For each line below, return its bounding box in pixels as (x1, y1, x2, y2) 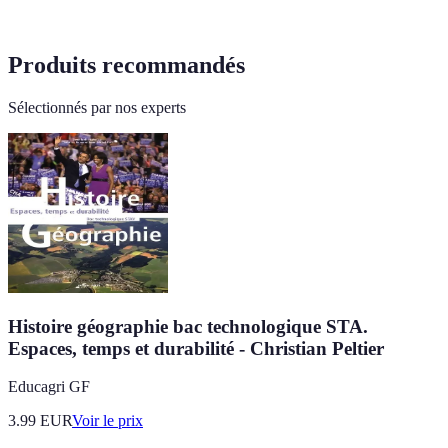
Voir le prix (72, 412, 143, 430)
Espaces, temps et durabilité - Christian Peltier (8, 337, 384, 359)
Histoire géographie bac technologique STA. (8, 315, 368, 337)
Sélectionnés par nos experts (8, 98, 186, 116)
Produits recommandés (8, 52, 245, 79)
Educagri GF (8, 378, 90, 396)
